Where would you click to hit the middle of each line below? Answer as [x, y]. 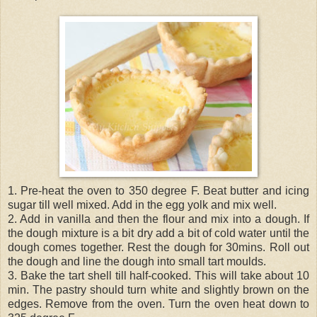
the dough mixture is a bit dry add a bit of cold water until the [158, 233]
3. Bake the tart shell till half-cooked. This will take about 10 [158, 275]
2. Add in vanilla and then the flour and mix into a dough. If [158, 219]
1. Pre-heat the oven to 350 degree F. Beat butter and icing [158, 190]
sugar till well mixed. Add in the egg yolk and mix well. [142, 204]
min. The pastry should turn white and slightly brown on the [158, 289]
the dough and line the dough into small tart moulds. [137, 261]
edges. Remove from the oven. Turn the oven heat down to [158, 304]
